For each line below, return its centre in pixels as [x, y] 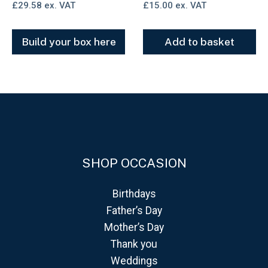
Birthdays [134, 194]
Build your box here [68, 42]
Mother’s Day [134, 227]
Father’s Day [134, 211]
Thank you [134, 244]
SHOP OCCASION [134, 163]
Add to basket [200, 42]
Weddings [134, 261]
